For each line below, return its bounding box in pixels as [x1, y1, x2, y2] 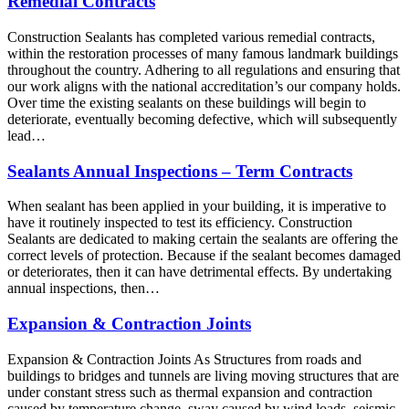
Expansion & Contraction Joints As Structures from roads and [7, 351, 362, 367]
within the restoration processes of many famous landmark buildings [7, 45, 398, 61]
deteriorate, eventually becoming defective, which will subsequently [7, 110, 397, 127]
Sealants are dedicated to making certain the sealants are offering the [7, 231, 398, 247]
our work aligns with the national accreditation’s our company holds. [7, 78, 401, 94]
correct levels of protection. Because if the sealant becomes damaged [7, 247, 401, 264]
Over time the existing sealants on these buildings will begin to [7, 94, 366, 110]
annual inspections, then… [7, 280, 160, 297]
